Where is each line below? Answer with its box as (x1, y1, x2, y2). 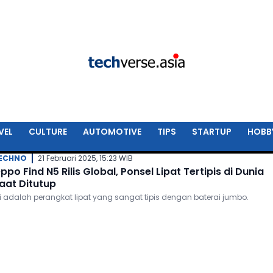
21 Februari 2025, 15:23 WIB (37, 153, 133, 163)
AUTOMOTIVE (82, 126, 141, 138)
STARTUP (191, 126, 232, 138)
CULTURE (28, 126, 67, 138)
